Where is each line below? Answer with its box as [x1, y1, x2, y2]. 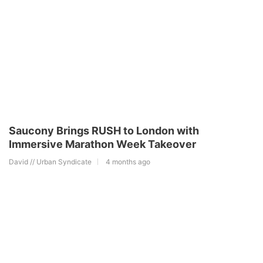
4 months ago [106, 157, 150, 167]
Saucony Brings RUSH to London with [9, 124, 199, 137]
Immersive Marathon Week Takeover [9, 138, 196, 151]
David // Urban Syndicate [9, 157, 92, 167]
